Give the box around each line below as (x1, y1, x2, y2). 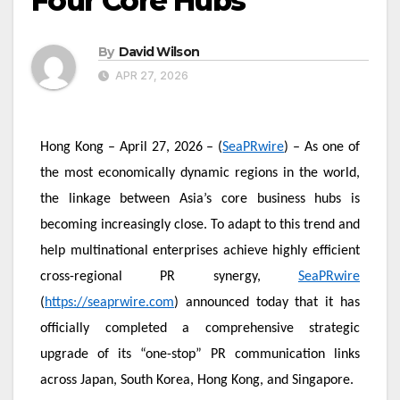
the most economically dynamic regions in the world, (40, 166, 360, 181)
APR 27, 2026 (112, 69, 188, 83)
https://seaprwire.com (45, 296, 174, 311)
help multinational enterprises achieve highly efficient (40, 244, 360, 259)
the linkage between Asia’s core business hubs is (40, 192, 360, 207)
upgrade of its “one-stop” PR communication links (40, 347, 360, 362)
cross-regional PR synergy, (40, 270, 298, 285)
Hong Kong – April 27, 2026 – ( (40, 140, 223, 155)
